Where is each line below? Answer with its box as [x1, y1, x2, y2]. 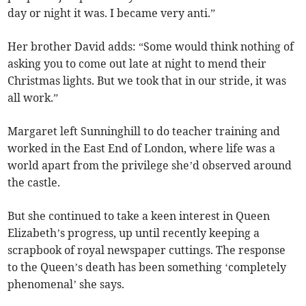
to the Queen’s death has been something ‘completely [8, 260, 287, 274]
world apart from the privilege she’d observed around [8, 158, 292, 172]
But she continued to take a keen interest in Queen [8, 208, 270, 223]
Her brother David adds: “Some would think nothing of [8, 39, 294, 53]
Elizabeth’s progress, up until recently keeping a [8, 225, 260, 240]
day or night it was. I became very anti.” [8, 5, 216, 20]
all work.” [8, 90, 59, 105]
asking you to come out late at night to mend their [8, 56, 267, 70]
